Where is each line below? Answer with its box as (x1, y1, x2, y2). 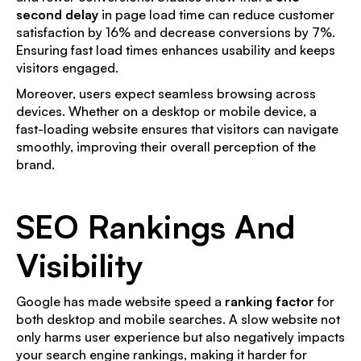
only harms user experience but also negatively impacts (16, 328, 345, 345)
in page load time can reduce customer (98, 6, 334, 23)
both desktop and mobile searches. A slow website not (16, 310, 340, 327)
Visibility (16, 244, 143, 285)
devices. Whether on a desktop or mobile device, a (16, 102, 317, 119)
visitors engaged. (16, 59, 118, 76)
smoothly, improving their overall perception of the (16, 138, 316, 155)
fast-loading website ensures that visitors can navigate (16, 120, 338, 137)
